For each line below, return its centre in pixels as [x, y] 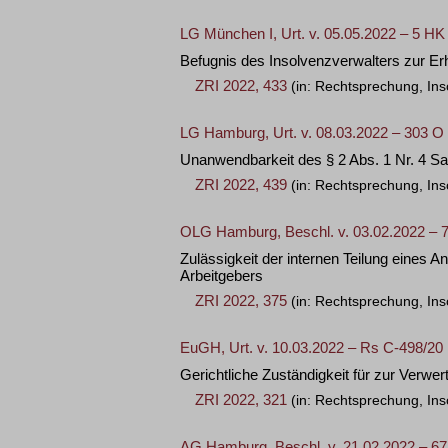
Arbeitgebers [221, 275]
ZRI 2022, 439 [241, 184]
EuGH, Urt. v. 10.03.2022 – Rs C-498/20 [311, 347]
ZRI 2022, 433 [241, 85]
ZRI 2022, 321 [241, 399]
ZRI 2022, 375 [241, 300]
